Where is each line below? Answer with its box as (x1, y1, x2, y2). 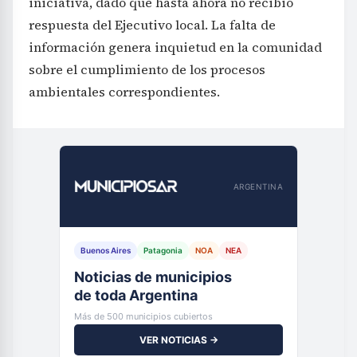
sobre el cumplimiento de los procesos (29, 61, 265, 79)
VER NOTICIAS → (139, 334, 218, 347)
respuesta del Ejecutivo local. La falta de (29, 16, 276, 34)
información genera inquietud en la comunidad (29, 38, 322, 57)
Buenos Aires (80, 245, 131, 256)
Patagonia (143, 245, 182, 256)
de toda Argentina (74, 287, 198, 304)
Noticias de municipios (74, 269, 232, 286)
